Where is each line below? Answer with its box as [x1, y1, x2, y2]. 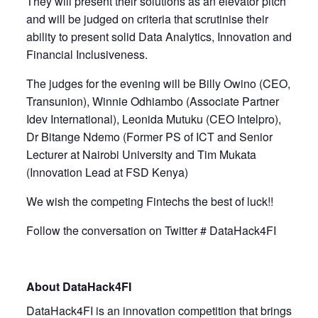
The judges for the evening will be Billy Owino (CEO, [26, 75, 290, 92]
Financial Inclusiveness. [26, 45, 148, 62]
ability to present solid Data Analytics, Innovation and [26, 28, 292, 45]
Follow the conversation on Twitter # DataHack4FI [26, 221, 276, 238]
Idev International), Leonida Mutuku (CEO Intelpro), [26, 110, 281, 127]
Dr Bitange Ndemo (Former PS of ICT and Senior [26, 128, 273, 145]
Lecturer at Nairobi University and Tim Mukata [26, 146, 256, 163]
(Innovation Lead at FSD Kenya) [26, 163, 188, 180]
